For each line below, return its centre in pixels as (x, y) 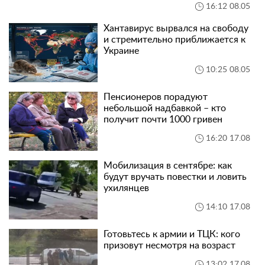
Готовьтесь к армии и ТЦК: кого (172, 235)
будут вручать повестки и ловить (175, 177)
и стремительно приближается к (174, 40)
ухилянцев (126, 188)
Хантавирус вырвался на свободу (176, 29)
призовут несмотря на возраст (169, 246)
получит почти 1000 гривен (163, 120)
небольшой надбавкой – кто (165, 109)
